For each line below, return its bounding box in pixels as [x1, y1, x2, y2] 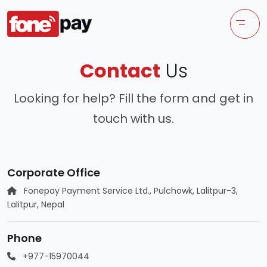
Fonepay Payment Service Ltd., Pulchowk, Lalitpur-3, [21, 185, 238, 197]
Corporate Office [7, 165, 100, 180]
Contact [79, 57, 160, 84]
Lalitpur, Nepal [7, 198, 64, 210]
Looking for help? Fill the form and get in [14, 90, 253, 107]
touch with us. [93, 110, 174, 127]
